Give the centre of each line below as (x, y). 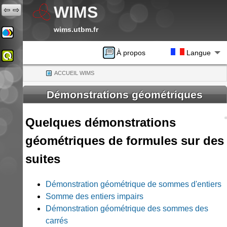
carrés (56, 221)
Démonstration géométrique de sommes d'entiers (133, 184)
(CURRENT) (110, 73)
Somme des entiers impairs (94, 197)
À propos (131, 53)
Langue (198, 53)
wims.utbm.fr (76, 29)
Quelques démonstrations (100, 123)
